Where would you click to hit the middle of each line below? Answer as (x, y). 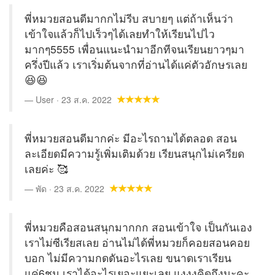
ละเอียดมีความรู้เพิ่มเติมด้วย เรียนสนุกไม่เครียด (134, 153)
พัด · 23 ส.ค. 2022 (71, 188)
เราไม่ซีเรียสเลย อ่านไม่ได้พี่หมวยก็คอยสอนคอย (137, 242)
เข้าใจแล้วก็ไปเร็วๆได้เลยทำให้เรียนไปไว (120, 33)
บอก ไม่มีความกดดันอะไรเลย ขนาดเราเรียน (128, 258)
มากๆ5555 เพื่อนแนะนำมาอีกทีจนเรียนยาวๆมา (134, 49)
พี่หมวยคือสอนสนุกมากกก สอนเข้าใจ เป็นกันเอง (138, 227)
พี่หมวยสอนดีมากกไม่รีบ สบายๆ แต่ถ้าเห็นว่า (129, 18)
